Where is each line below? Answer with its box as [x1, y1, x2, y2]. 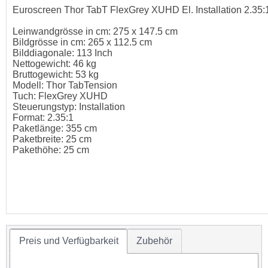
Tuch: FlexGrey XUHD [13, 91, 108, 102]
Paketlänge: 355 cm [13, 123, 97, 134]
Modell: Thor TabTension [13, 80, 117, 91]
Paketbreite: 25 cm [13, 134, 92, 145]
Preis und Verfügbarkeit [19, 235, 118, 246]
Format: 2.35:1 [13, 112, 74, 123]
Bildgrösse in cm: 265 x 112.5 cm [13, 37, 152, 48]
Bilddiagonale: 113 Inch [13, 48, 112, 59]
